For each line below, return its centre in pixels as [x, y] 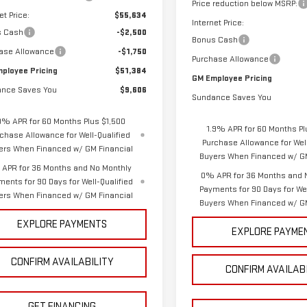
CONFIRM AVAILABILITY [62, 262]
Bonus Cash [215, 40]
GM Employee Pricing [232, 78]
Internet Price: [218, 23]
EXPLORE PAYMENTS [62, 225]
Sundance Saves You [232, 98]
